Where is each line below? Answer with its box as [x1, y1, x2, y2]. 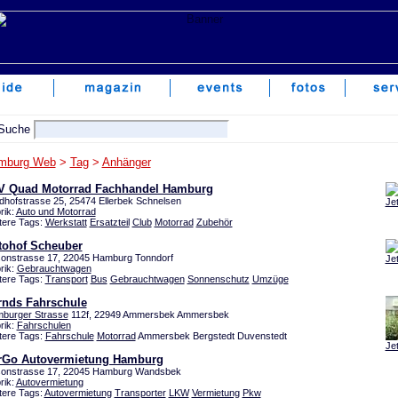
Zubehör [195, 217, 233, 227]
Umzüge [251, 274, 289, 284]
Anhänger [101, 155, 151, 169]
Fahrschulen [16, 320, 71, 330]
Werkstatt [44, 217, 87, 227]
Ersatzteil [89, 217, 130, 227]
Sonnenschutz [187, 274, 250, 284]
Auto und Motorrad [15, 206, 96, 217]
